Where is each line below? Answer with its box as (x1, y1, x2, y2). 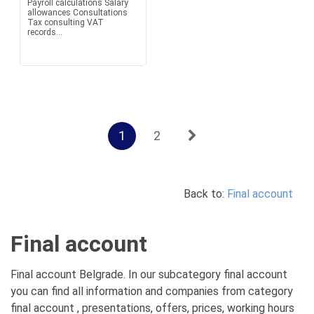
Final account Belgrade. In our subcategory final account (11, 268, 287, 281)
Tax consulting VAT (27, 18, 104, 27)
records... (27, 27, 62, 37)
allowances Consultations (27, 8, 128, 18)
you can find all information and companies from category (11, 285, 293, 298)
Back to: (184, 187, 227, 200)
